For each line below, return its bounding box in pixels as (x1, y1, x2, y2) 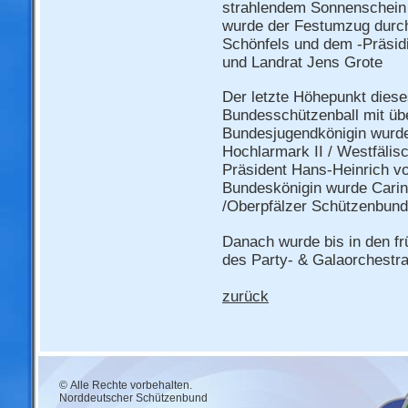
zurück (222, 287, 269, 305)
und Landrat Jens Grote (222, 54, 387, 71)
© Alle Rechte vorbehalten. (59, 378, 192, 392)
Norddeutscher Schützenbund (59, 391, 208, 404)
